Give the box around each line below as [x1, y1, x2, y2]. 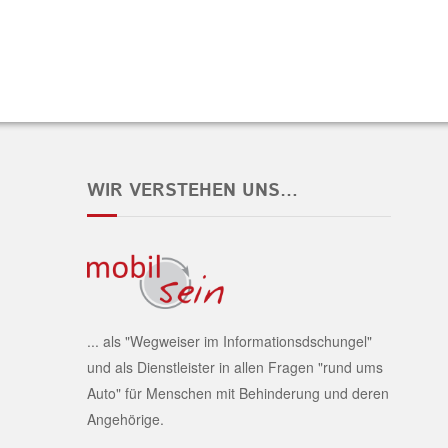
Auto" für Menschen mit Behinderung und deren [87, 382, 389, 403]
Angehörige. [87, 408, 164, 429]
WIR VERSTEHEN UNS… [87, 178, 298, 205]
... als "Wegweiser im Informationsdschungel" [87, 330, 372, 351]
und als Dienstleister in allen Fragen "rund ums [87, 356, 383, 377]
